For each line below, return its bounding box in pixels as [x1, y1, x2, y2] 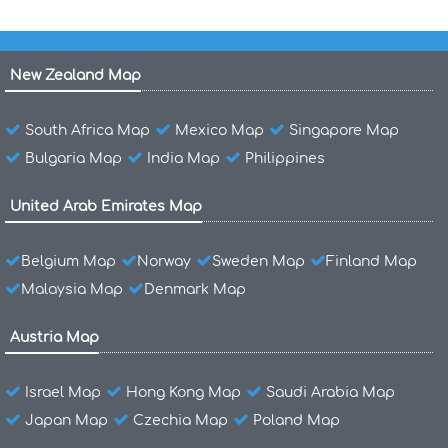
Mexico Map [175, 123, 264, 139]
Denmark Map [144, 282, 246, 298]
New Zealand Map [10, 68, 141, 84]
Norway [137, 254, 191, 270]
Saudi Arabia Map [266, 385, 395, 401]
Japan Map [25, 413, 108, 429]
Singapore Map [289, 123, 399, 139]
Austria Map [10, 330, 99, 346]
